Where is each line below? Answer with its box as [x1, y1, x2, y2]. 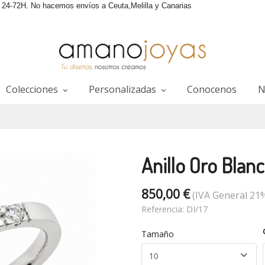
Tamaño [147, 228, 174, 240]
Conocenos [186, 83, 237, 96]
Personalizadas [88, 83, 159, 96]
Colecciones [5, 83, 60, 96]
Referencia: [141, 203, 186, 215]
